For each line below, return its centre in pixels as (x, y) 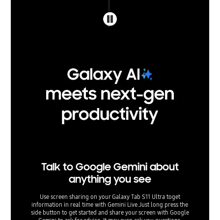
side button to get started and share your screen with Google (110, 212)
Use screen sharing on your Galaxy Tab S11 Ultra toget (110, 197)
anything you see (110, 179)
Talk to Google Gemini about (110, 167)
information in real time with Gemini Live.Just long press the (110, 205)
